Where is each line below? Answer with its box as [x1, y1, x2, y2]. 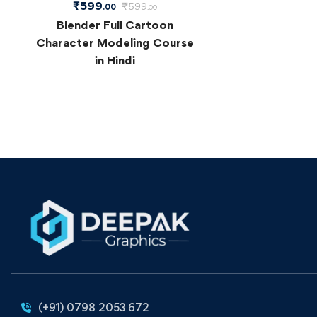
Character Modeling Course [35, 35, 194, 50]
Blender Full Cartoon [56, 17, 173, 32]
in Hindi [94, 52, 135, 67]
